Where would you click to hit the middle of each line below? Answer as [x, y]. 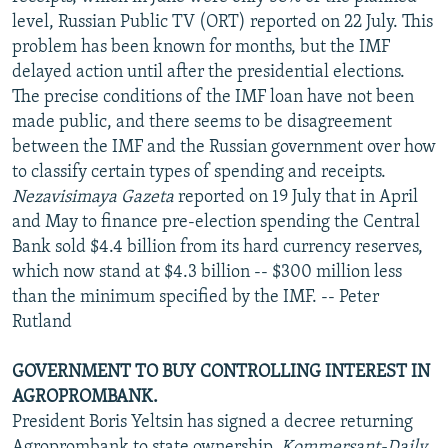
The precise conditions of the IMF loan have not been [213, 97]
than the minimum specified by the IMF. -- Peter [195, 297]
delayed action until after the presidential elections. [208, 72]
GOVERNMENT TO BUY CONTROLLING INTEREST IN [221, 372]
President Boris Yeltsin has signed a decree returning [212, 422]
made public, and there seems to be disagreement [202, 122]
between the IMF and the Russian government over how [224, 147]
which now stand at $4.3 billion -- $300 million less [207, 272]
